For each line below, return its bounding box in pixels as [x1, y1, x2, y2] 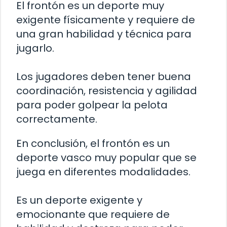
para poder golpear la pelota [16, 97, 168, 112]
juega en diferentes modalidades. [16, 164, 191, 179]
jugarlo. [16, 41, 54, 55]
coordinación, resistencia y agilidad [16, 83, 197, 98]
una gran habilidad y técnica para [16, 26, 192, 41]
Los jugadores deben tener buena [16, 69, 191, 84]
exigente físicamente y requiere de [16, 12, 195, 27]
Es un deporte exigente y [16, 193, 142, 207]
